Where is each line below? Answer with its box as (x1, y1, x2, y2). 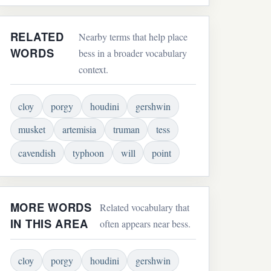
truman (113, 123, 140, 136)
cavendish (18, 146, 56, 159)
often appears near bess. (100, 217, 191, 230)
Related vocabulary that (100, 201, 190, 214)
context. (78, 63, 108, 76)
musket (18, 123, 46, 136)
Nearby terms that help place (78, 30, 188, 44)
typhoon (73, 146, 104, 159)
